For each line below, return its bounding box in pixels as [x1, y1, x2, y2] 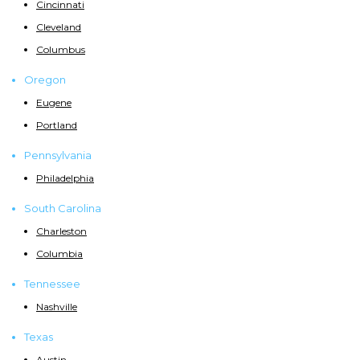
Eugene [36, 96, 72, 109]
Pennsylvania [24, 149, 92, 162]
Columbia [36, 247, 83, 260]
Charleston [36, 225, 87, 238]
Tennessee [24, 277, 80, 291]
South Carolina [24, 202, 101, 215]
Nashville [36, 301, 77, 313]
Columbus [36, 43, 85, 56]
